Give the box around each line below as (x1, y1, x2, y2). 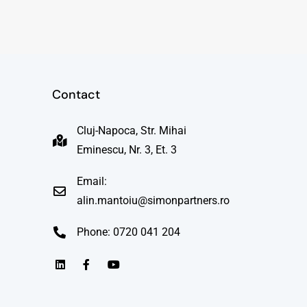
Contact (52, 86, 100, 103)
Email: (76, 174, 107, 188)
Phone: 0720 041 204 (76, 225, 180, 238)
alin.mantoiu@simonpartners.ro (76, 193, 230, 207)
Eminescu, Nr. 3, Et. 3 (76, 143, 177, 156)
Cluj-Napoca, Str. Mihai (76, 123, 186, 137)
